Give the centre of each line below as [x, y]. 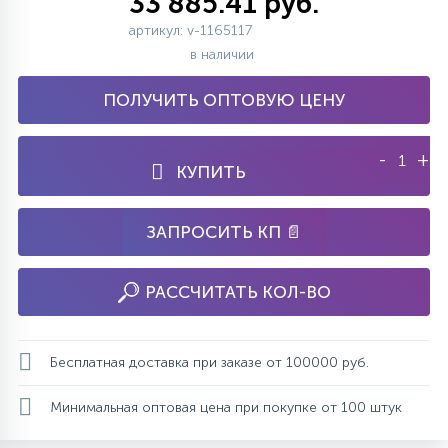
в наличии [224, 54]
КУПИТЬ [210, 172]
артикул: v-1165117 [190, 30]
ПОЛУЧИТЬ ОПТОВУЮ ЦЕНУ [224, 100]
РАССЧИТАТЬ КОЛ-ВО [237, 292]
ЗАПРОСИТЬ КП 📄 [224, 232]
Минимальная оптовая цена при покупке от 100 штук [226, 407]
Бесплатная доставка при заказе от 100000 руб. [209, 362]
